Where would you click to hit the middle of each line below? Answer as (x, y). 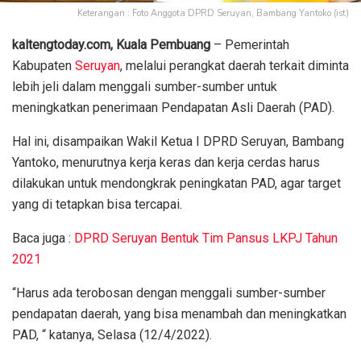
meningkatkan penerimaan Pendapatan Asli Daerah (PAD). (173, 107)
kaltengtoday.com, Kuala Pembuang (111, 44)
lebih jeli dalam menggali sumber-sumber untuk (145, 86)
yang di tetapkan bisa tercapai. (97, 204)
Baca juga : (43, 238)
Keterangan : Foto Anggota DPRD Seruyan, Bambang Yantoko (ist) (213, 13)
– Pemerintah (250, 44)
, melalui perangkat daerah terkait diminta (234, 65)
